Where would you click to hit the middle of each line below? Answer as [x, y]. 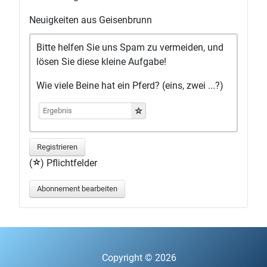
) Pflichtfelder [69, 163]
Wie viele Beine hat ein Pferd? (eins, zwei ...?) [130, 86]
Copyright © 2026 [139, 258]
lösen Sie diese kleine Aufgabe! [101, 62]
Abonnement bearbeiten [77, 189]
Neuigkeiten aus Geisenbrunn [91, 20]
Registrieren [57, 147]
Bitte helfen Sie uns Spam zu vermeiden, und [130, 47]
